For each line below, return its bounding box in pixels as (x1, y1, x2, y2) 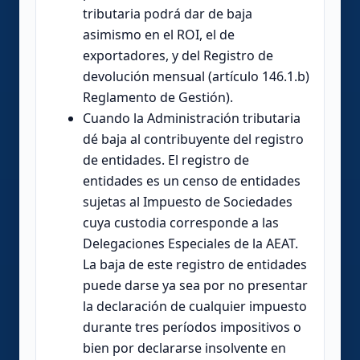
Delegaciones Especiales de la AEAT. (83, 234, 298, 252)
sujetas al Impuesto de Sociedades (83, 192, 292, 211)
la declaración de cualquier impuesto (83, 297, 307, 315)
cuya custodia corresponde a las (83, 213, 279, 231)
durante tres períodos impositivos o (83, 317, 301, 336)
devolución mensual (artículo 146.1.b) (83, 67, 309, 85)
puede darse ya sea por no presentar (83, 276, 308, 294)
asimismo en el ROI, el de (83, 25, 235, 43)
